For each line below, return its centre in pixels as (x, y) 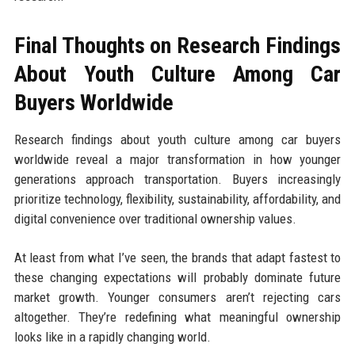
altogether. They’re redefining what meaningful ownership (177, 317)
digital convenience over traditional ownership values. (155, 218)
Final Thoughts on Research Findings (177, 45)
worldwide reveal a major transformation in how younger (177, 159)
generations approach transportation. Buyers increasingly (177, 179)
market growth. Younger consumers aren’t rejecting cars (177, 297)
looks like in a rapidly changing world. (112, 336)
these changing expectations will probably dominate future (177, 277)
